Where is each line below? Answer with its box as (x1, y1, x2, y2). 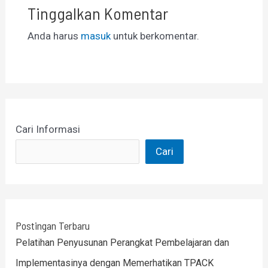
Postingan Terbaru (16, 219, 90, 233)
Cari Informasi (16, 123, 81, 135)
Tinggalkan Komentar (27, 2, 168, 23)
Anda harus (27, 29, 81, 42)
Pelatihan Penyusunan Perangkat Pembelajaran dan (16, 237, 230, 249)
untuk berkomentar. (110, 29, 199, 42)
